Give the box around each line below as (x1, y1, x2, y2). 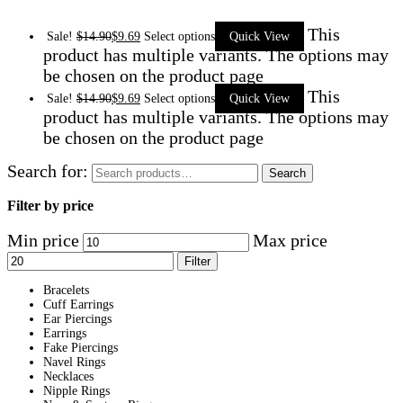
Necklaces (43, 369, 94, 383)
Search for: (7, 160, 88, 181)
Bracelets (43, 282, 89, 297)
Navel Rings (43, 354, 105, 369)
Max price (253, 229, 327, 250)
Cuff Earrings (43, 297, 113, 311)
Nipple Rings (43, 383, 110, 398)
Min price (7, 229, 79, 250)
